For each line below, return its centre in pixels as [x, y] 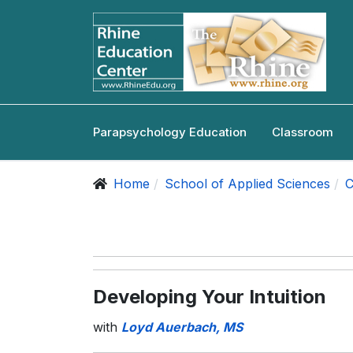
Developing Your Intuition [210, 297]
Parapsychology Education [170, 132]
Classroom [303, 132]
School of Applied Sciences [247, 184]
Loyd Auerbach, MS [182, 327]
